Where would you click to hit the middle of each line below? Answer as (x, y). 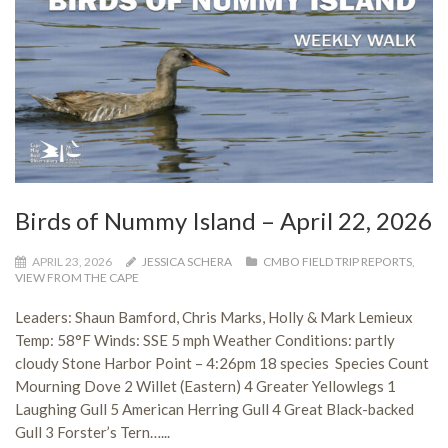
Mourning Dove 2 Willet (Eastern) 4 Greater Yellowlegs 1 (205, 386)
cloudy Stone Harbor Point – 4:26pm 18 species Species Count (222, 363)
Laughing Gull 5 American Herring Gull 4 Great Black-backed (214, 409)
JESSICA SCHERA (187, 261)
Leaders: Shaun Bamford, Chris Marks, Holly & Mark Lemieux (214, 317)
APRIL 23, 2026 (72, 261)
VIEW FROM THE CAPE (77, 277)
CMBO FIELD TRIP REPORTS (337, 261)
